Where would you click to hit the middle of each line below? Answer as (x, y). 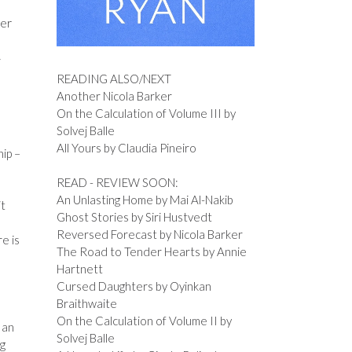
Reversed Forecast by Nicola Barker (149, 235)
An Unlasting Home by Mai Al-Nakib (145, 200)
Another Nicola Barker (114, 95)
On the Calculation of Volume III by (146, 113)
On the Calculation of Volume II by (144, 321)
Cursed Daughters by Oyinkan (134, 286)
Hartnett (79, 269)
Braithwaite (86, 304)
